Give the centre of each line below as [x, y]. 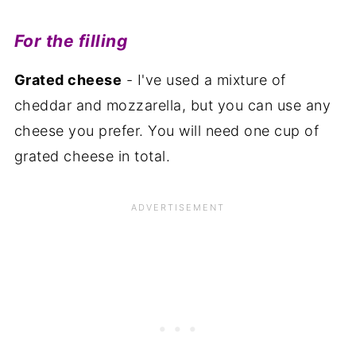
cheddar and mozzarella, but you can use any [172, 105]
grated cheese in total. [92, 156]
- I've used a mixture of [204, 79]
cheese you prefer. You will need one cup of [166, 130]
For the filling [71, 41]
